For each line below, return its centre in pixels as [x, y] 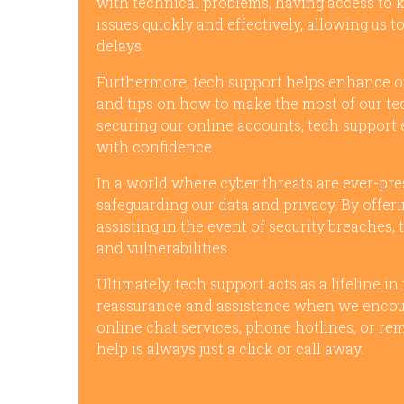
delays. [120, 46]
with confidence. [156, 147]
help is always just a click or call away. [230, 349]
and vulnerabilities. [163, 248]
